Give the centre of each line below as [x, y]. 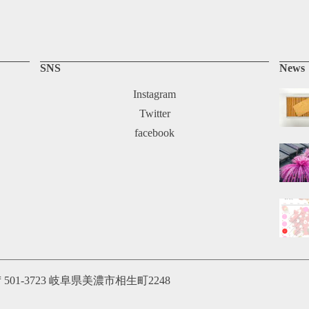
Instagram [154, 94]
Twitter [154, 113]
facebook [154, 132]
